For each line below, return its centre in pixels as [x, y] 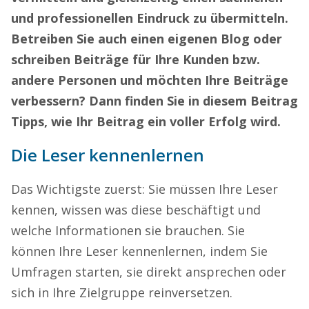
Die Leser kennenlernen [108, 154]
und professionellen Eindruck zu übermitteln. [150, 18]
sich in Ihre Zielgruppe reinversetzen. [122, 292]
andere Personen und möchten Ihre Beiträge [150, 80]
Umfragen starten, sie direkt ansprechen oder [149, 271]
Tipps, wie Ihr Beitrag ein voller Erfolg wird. [146, 121]
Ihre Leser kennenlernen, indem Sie [163, 251]
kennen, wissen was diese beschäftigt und [136, 209]
